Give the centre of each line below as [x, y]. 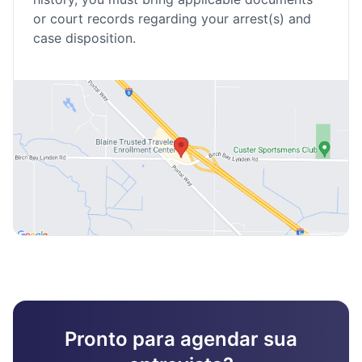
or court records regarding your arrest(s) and [172, 19]
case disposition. [84, 38]
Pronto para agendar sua [181, 339]
